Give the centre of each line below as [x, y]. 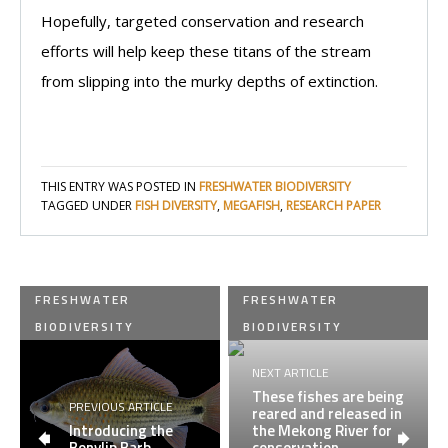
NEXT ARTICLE [291, 373]
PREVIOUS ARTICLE [121, 407]
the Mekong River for [322, 431]
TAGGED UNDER [88, 205]
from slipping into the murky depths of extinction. [209, 80]
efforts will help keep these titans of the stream [206, 50]
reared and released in [327, 414]
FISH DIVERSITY [176, 205]
